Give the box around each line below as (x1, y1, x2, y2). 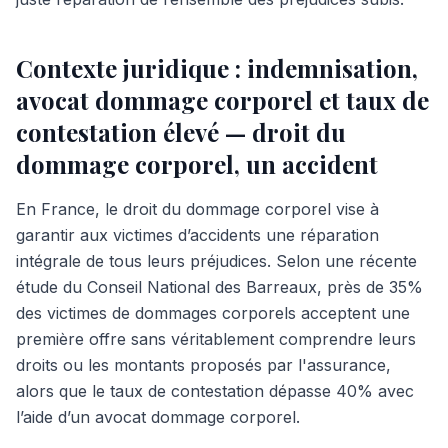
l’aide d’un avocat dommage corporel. (16, 407, 300, 427)
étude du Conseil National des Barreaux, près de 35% (16, 277, 423, 297)
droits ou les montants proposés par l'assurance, (16, 355, 391, 375)
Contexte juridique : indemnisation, (16, 52, 418, 84)
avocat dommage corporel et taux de (16, 84, 429, 116)
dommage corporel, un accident (16, 148, 378, 180)
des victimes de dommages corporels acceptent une (16, 303, 410, 323)
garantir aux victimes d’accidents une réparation (16, 225, 379, 245)
